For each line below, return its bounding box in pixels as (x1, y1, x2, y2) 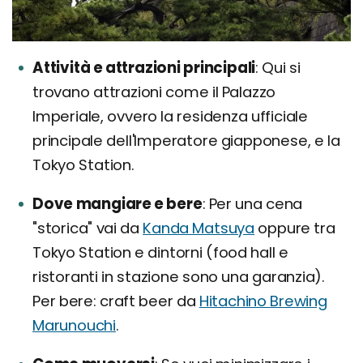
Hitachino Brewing (199, 290, 327, 311)
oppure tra (254, 217, 335, 238)
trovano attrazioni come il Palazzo (32, 81, 276, 102)
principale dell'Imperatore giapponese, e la (32, 130, 340, 151)
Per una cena (205, 193, 303, 214)
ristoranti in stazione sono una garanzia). (32, 266, 326, 287)
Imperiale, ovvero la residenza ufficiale (32, 105, 308, 126)
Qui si (258, 57, 301, 78)
